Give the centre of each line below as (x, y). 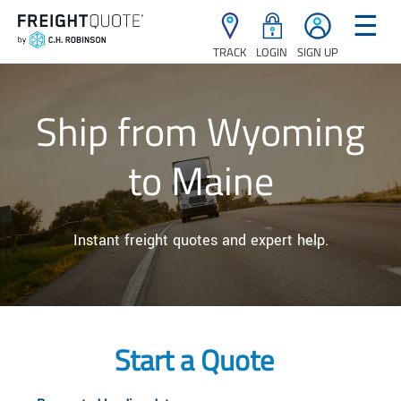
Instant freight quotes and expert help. (200, 240)
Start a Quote (194, 359)
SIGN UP (318, 52)
